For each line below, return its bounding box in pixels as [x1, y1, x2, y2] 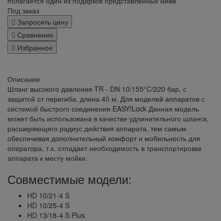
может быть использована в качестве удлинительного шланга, [7, 113, 209, 123]
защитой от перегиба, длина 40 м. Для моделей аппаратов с [7, 93, 205, 104]
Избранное [17, 42, 53, 52]
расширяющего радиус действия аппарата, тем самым [7, 123, 186, 133]
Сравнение [17, 29, 53, 39]
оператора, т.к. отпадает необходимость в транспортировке [7, 143, 202, 153]
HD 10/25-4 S [27, 200, 70, 210]
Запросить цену [17, 16, 68, 27]
